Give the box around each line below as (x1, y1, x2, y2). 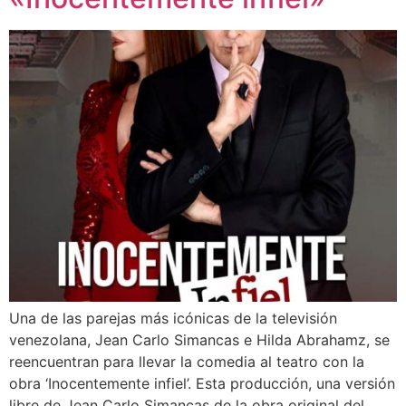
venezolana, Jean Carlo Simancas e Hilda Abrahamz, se (9, 330, 390, 349)
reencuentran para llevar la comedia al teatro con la (9, 352, 364, 371)
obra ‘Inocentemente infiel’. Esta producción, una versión (9, 373, 395, 392)
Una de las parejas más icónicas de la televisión (9, 308, 337, 327)
